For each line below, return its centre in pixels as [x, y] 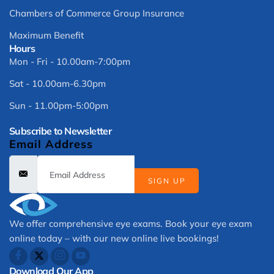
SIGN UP [167, 180]
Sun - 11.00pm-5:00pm [59, 105]
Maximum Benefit [46, 35]
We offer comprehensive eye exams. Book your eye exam [131, 223]
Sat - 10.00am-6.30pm [57, 83]
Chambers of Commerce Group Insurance [97, 13]
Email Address [51, 144]
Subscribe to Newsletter [61, 131]
